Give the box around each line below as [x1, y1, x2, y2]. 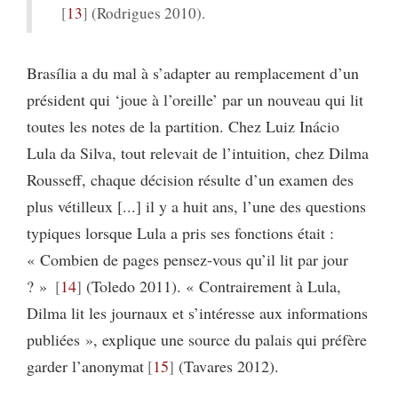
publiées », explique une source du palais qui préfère [27, 328, 367, 350]
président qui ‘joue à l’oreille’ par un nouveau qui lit [27, 88, 363, 110]
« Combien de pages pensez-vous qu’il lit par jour [27, 248, 348, 270]
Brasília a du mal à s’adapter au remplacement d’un [27, 61, 359, 84]
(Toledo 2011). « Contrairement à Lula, [81, 275, 341, 297]
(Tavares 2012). [173, 354, 279, 377]
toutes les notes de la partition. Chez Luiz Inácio [27, 115, 339, 137]
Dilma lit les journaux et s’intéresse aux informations [27, 301, 368, 323]
